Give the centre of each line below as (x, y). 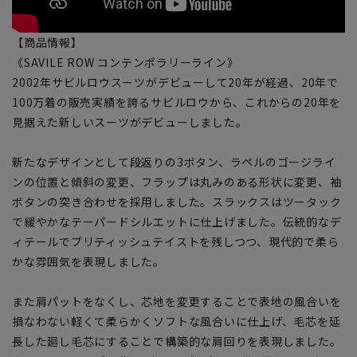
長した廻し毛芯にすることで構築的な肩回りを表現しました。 (177, 341)
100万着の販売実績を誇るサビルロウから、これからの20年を (177, 102)
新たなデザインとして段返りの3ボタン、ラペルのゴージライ (174, 161)
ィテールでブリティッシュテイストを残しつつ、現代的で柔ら (176, 241)
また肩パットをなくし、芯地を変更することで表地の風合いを (177, 301)
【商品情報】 (47, 42)
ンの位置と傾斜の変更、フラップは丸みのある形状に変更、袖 (177, 181)
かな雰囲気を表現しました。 (89, 261)
